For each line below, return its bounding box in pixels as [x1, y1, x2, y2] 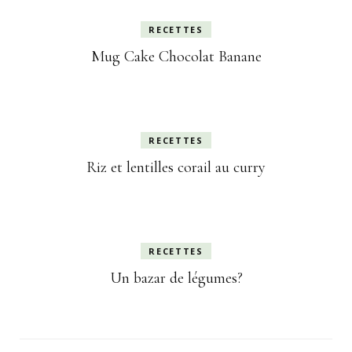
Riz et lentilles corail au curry [86, 158, 266, 177]
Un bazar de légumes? [109, 269, 243, 288]
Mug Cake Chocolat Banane [90, 47, 262, 66]
